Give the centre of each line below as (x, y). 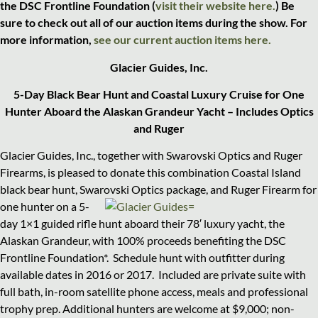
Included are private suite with (232, 275)
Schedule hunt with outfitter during (199, 258)
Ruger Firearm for (274, 190)
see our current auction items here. (182, 40)
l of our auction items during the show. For (203, 23)
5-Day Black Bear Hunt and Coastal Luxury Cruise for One (159, 94)
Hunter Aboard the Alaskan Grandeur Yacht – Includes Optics (159, 111)
